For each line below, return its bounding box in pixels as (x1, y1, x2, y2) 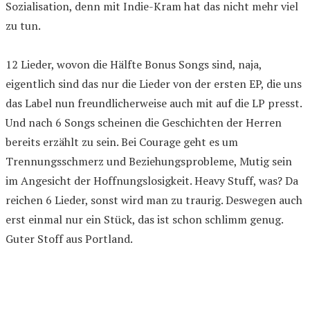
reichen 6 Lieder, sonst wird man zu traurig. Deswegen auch (6, 192, 302, 208)
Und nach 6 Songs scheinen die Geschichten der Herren (6, 115, 282, 131)
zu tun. (6, 18, 41, 34)
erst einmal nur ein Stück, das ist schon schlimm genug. (6, 212, 284, 228)
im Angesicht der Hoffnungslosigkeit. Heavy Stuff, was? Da (6, 173, 298, 189)
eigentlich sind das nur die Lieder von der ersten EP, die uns (6, 76, 302, 92)
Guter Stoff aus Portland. (6, 231, 133, 247)
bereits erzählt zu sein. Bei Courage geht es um (6, 134, 238, 150)
